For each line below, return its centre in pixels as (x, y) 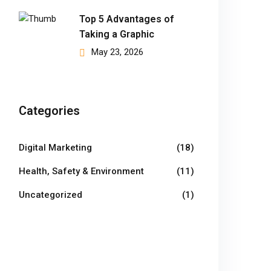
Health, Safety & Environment (81, 171)
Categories (49, 111)
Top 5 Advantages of (126, 19)
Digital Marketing (55, 148)
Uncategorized (51, 195)
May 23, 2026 (117, 52)
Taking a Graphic (117, 34)
